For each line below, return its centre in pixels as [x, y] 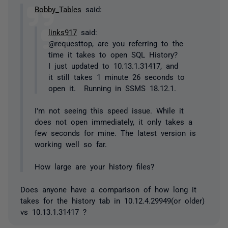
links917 [63, 32]
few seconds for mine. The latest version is [115, 133]
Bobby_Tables [58, 9]
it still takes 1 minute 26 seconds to [117, 76]
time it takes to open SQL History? [115, 54]
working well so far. [70, 144]
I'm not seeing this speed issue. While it [109, 110]
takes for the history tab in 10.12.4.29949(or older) [112, 200]
